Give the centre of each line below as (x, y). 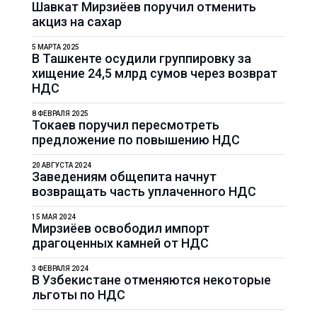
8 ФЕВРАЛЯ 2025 (60, 114)
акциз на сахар (76, 22)
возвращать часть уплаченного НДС (144, 191)
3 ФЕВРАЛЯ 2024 (60, 269)
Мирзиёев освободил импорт (120, 228)
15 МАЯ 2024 (53, 217)
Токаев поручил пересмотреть (125, 125)
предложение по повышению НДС (136, 140)
